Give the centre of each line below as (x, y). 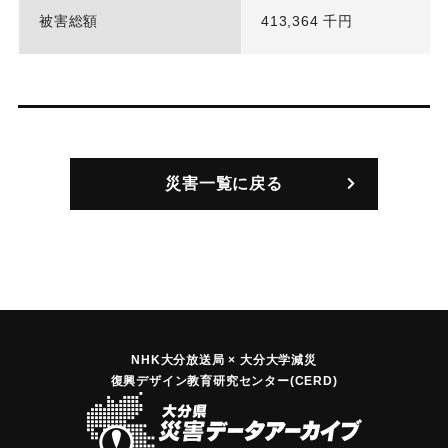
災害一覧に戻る (224, 184)
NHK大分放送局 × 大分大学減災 (224, 360)
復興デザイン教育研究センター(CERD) (224, 381)
